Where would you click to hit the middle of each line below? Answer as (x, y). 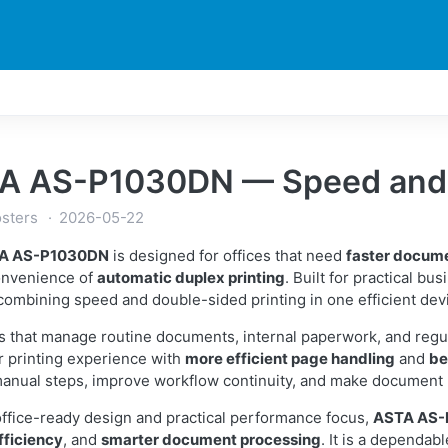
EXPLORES (292, 85)
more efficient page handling (290, 358)
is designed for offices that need (227, 255)
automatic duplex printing (191, 277)
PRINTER (110, 85)
